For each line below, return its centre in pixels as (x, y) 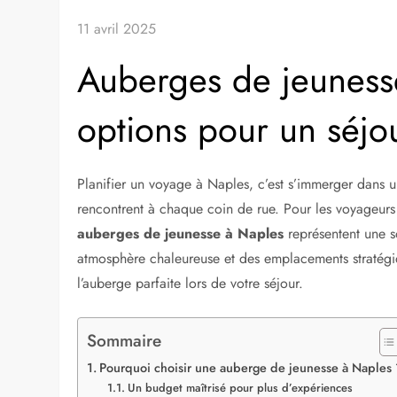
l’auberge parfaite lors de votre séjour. (191, 283)
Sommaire (125, 340)
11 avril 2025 (117, 29)
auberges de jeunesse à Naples (181, 234)
